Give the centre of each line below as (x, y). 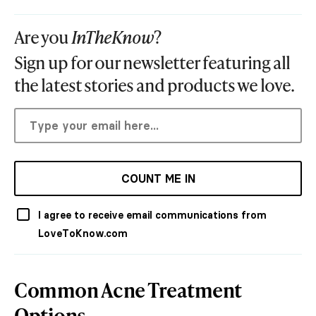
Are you (43, 37)
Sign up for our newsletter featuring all (152, 62)
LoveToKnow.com (83, 233)
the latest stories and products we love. (154, 85)
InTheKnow (113, 37)
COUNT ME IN (158, 178)
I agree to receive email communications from (152, 215)
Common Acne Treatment (128, 289)
